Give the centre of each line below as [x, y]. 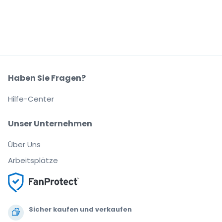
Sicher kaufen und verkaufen [80, 209]
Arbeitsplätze [33, 160]
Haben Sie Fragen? [47, 78]
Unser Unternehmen [50, 123]
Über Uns [24, 144]
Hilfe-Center [31, 99]
